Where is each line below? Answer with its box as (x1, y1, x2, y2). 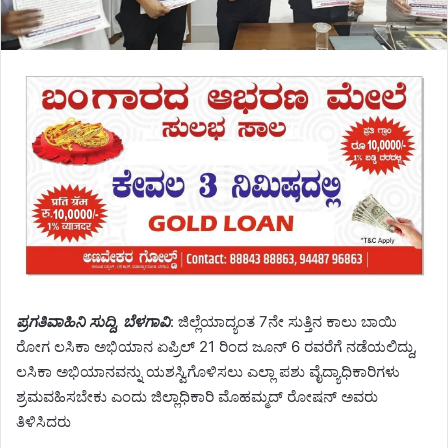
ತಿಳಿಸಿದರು (16, 412, 71, 432)
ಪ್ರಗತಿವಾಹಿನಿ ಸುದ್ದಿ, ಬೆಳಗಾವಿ (16, 312, 170, 332)
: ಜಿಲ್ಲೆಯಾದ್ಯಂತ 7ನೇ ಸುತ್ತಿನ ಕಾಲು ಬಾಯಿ (170, 312, 397, 332)
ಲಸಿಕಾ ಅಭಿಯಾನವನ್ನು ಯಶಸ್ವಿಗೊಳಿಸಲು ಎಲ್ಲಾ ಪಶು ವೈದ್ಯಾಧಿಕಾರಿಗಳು (16, 362, 400, 382)
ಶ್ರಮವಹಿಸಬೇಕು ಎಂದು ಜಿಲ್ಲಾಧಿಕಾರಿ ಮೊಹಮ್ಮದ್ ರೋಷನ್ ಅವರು (16, 387, 378, 407)
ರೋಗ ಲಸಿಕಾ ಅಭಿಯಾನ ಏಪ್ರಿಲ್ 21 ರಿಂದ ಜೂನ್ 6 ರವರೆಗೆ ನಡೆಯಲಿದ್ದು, (16, 337, 417, 357)
